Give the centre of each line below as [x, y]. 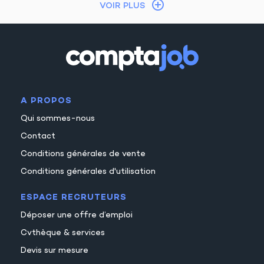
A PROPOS [46, 101]
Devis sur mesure [55, 250]
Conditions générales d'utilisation [88, 171]
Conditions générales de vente [83, 154]
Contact [38, 136]
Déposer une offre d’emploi [77, 215]
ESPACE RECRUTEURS [74, 197]
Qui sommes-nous [58, 118]
